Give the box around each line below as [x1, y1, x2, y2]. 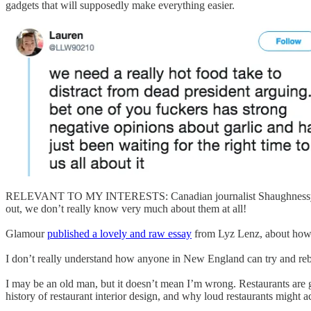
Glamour [6, 228, 47, 240]
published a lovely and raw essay [47, 228, 192, 240]
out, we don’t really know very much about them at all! [6, 203, 246, 215]
